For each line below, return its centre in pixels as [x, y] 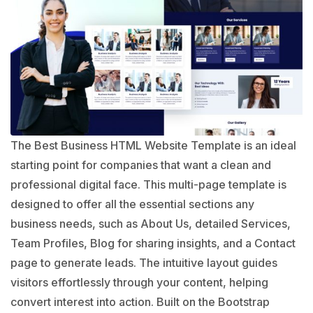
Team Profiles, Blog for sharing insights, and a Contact [153, 243]
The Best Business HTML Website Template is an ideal [153, 145]
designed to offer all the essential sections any [132, 204]
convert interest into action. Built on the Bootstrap [140, 301]
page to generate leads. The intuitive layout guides [144, 262]
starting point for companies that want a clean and [141, 165]
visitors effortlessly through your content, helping [139, 282]
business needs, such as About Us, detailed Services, [151, 223]
